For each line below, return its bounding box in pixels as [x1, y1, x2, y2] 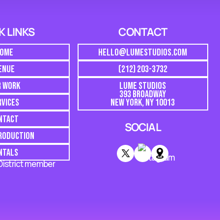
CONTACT [118, 25, 167, 39]
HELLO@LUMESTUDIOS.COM [98, 47, 188, 58]
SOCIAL [124, 120, 161, 135]
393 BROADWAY [119, 88, 166, 100]
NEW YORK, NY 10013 [110, 97, 175, 109]
